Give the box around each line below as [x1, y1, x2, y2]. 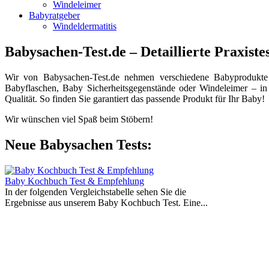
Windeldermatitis [53, 21, 116, 31]
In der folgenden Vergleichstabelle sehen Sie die [5, 186, 186, 197]
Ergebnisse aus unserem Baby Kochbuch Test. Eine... [5, 197, 208, 208]
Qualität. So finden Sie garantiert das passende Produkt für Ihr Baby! [5, 93, 265, 104]
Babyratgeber [29, 10, 80, 20]
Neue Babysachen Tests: [5, 136, 152, 153]
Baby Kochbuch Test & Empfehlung [5, 175, 144, 186]
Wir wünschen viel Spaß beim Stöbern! [5, 113, 153, 124]
